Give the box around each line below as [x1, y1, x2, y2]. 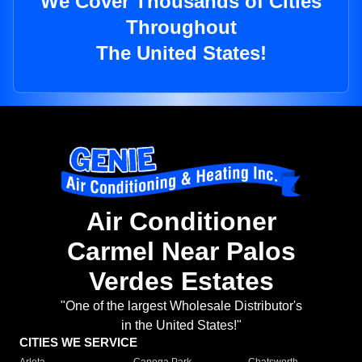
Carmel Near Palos [66, 237, 296, 267]
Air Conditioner [86, 207, 276, 237]
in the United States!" [120, 318, 242, 333]
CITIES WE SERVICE [19, 335, 137, 350]
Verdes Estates [88, 267, 274, 297]
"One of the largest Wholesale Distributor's [60, 299, 302, 314]
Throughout [125, 16, 237, 39]
